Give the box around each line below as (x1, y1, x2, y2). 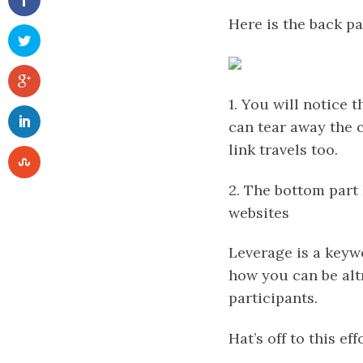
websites (228, 203, 289, 222)
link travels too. (228, 140, 338, 160)
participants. (228, 288, 318, 308)
